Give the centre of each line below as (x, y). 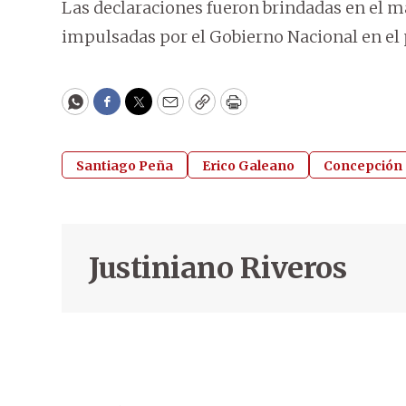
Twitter (168, 110)
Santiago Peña (125, 166)
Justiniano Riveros (217, 269)
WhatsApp (116, 110)
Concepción (363, 166)
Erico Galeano (248, 166)
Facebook (144, 110)
